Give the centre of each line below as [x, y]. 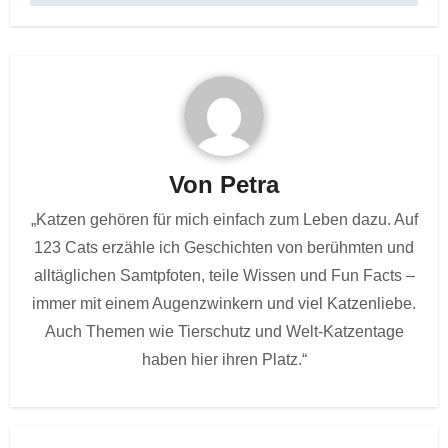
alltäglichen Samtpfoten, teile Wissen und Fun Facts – [224, 276]
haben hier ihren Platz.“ [224, 360]
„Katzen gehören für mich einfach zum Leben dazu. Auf [224, 220]
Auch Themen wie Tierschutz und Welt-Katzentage [224, 332]
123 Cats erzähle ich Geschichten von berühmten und [224, 248]
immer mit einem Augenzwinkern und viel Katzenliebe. [224, 304]
